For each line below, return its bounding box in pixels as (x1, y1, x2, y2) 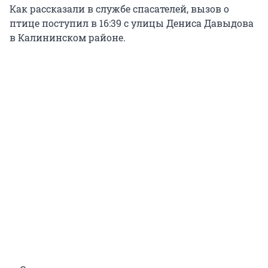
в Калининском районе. (10, 31, 126, 44)
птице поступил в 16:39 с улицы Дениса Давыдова (10, 17, 254, 30)
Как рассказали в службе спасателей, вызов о (10, 2, 229, 16)
